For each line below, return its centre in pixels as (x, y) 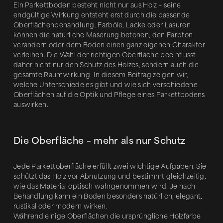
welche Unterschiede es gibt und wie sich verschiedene (105, 85)
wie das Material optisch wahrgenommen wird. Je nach (104, 186)
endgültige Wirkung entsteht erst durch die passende (102, 15)
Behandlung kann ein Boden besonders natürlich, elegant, (108, 196)
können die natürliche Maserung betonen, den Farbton (103, 35)
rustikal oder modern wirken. (60, 206)
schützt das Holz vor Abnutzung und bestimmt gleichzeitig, (110, 176)
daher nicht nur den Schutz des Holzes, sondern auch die (106, 65)
